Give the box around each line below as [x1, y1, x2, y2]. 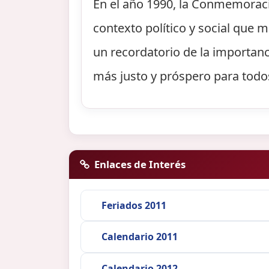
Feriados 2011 [101, 199, 166, 213]
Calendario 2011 [101, 230, 178, 244]
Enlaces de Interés [94, 157, 186, 171]
